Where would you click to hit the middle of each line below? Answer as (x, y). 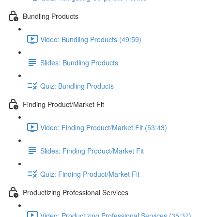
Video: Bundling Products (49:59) (91, 39)
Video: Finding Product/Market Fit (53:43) (104, 127)
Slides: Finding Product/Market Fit (92, 150)
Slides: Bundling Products (79, 62)
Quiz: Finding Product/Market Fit (90, 174)
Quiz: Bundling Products (77, 85)
